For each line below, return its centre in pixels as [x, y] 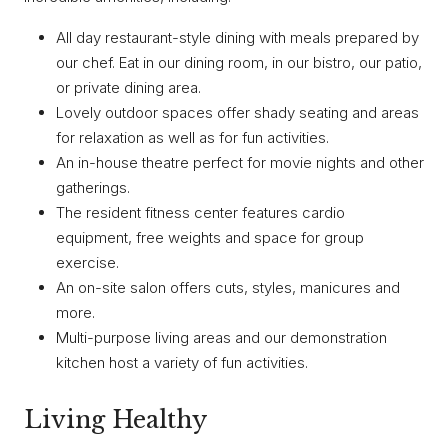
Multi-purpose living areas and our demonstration [221, 338]
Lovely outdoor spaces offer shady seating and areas [237, 113]
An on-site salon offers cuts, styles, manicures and [228, 288]
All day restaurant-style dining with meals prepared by [237, 38]
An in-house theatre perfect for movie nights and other [240, 163]
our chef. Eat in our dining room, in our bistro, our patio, [239, 63]
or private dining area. [128, 88]
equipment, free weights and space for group [210, 238]
